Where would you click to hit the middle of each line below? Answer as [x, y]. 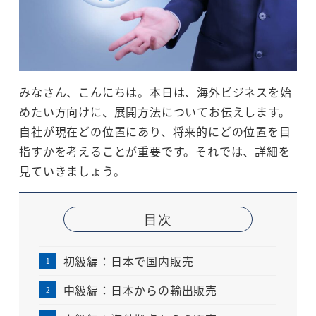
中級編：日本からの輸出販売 [140, 290]
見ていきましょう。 [72, 170]
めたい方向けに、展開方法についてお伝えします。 [155, 111]
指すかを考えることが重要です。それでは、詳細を [155, 151]
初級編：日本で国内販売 [128, 261]
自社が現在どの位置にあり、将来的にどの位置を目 [155, 131]
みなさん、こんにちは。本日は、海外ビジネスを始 [156, 91]
